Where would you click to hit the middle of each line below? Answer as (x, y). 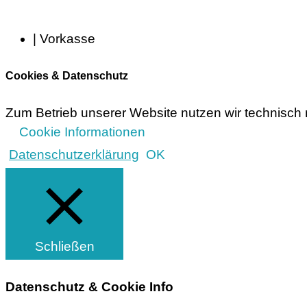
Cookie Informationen (82, 132)
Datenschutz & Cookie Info (89, 286)
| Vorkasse (64, 38)
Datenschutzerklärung (74, 155)
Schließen (64, 247)
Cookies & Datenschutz (67, 75)
